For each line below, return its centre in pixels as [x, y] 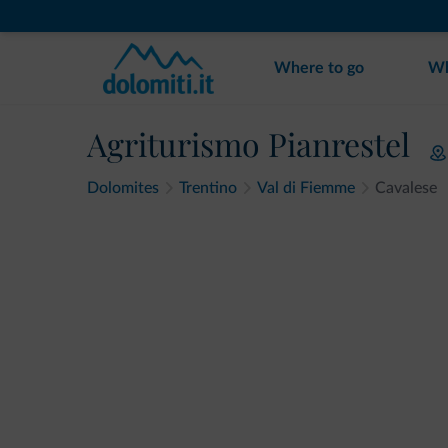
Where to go [319, 68]
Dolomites [123, 188]
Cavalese [406, 188]
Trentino [208, 188]
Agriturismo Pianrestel [248, 143]
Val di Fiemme [306, 188]
